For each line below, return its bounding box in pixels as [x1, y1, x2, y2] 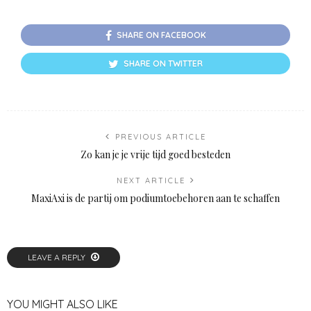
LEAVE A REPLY [28, 251, 87, 262]
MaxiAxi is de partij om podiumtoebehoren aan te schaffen [31, 191, 280, 205]
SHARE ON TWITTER [124, 58, 203, 69]
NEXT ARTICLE [116, 175, 185, 185]
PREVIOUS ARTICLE [115, 131, 206, 142]
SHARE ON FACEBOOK [116, 29, 206, 40]
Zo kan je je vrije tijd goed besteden [81, 147, 230, 161]
